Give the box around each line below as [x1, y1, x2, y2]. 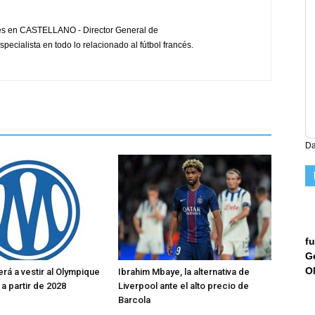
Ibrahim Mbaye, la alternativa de [118, 266, 250, 277]
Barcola [118, 295, 150, 305]
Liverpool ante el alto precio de [118, 281, 249, 291]
